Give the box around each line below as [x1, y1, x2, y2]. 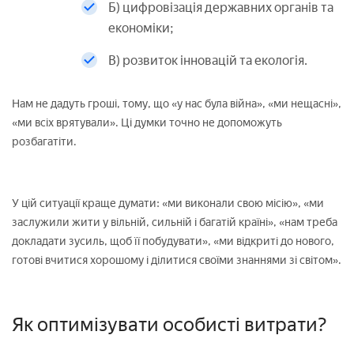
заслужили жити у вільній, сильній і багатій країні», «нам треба [12, 215, 337, 229]
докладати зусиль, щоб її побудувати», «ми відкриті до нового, [12, 234, 334, 248]
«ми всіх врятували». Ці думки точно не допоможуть [12, 115, 282, 130]
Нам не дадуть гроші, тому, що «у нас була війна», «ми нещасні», [12, 96, 341, 111]
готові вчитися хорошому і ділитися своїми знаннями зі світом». [12, 253, 341, 267]
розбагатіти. [12, 134, 77, 149]
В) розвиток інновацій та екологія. [108, 52, 307, 68]
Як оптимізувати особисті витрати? [12, 312, 327, 336]
